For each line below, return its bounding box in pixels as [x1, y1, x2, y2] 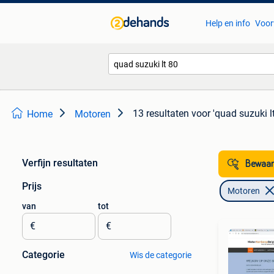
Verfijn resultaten [22, 157, 98, 169]
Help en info [205, 18, 250, 28]
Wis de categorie [129, 250, 191, 260]
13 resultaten [133, 108, 189, 119]
